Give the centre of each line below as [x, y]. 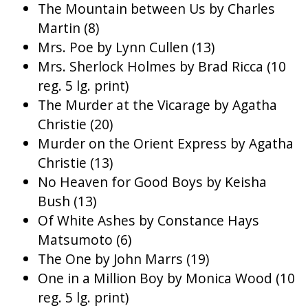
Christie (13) [75, 163]
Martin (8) [68, 28]
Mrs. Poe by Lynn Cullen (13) [126, 47]
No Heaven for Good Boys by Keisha [152, 182]
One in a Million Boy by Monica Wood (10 [166, 278]
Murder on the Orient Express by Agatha [166, 144]
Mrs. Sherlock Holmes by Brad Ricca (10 [162, 67]
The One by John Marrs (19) [123, 259]
